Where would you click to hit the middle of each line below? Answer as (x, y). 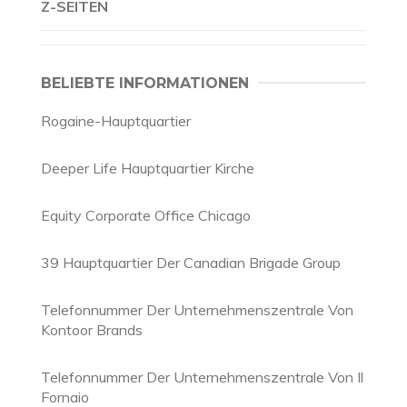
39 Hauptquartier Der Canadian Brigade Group (191, 263)
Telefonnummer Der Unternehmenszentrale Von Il (202, 377)
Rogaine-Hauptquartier (116, 121)
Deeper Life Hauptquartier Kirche (148, 168)
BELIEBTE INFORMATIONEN (145, 83)
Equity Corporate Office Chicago (146, 215)
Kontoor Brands (92, 330)
